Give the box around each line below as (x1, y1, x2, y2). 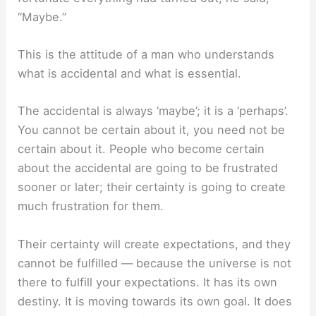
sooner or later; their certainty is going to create (18, 180, 286, 195)
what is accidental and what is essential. (18, 66, 242, 81)
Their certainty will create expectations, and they (18, 236, 291, 251)
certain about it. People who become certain (18, 142, 265, 157)
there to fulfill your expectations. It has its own (18, 274, 278, 289)
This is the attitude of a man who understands (18, 47, 275, 62)
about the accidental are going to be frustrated (18, 161, 279, 176)
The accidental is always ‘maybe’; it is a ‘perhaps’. (18, 104, 289, 119)
